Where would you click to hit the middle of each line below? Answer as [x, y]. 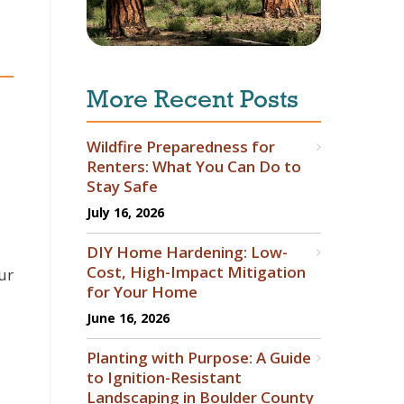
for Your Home [142, 292]
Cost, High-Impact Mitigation [196, 272]
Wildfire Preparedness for [181, 147]
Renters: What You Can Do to [194, 167]
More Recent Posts [193, 101]
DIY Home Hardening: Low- [187, 252]
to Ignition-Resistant [164, 378]
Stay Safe [122, 187]
